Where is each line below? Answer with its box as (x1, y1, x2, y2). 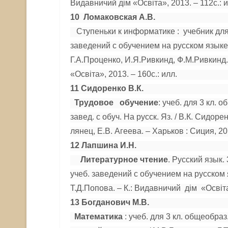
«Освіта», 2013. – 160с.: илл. (70, 70, 177, 78)
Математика (74, 212, 123, 221)
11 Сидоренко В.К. (70, 84, 144, 93)
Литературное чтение (80, 155, 168, 164)
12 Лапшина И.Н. (70, 141, 136, 150)
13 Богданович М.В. (70, 198, 149, 207)
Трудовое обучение (74, 98, 158, 107)
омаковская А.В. (89, 13, 155, 21)
